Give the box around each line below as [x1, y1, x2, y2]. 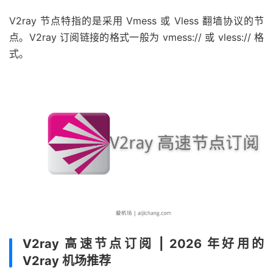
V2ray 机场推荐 [23, 253, 111, 268]
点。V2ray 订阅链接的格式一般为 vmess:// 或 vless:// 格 [9, 31, 264, 43]
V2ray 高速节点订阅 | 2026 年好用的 [23, 236, 264, 251]
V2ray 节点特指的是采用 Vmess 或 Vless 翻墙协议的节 [9, 15, 264, 27]
